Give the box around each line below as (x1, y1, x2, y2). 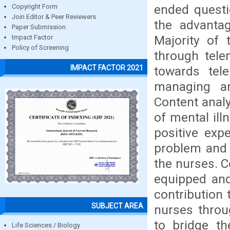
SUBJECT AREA (91, 201, 143, 210)
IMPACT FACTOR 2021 (70, 63, 143, 72)
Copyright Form (12, 3, 57, 11)
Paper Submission (12, 23, 66, 31)
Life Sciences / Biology (12, 221, 80, 229)
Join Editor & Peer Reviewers (12, 13, 96, 21)
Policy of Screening (12, 44, 69, 52)
